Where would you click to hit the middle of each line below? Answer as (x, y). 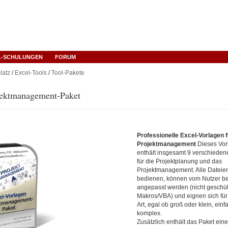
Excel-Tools (31, 73)
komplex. (149, 213)
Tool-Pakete (68, 73)
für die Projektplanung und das (179, 161)
